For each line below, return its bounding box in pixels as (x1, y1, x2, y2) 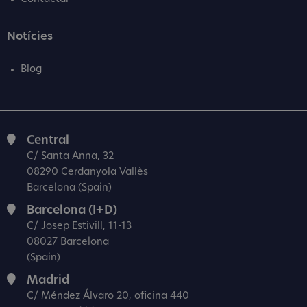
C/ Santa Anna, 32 (27, 151, 114, 162)
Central (27, 134, 69, 147)
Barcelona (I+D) (27, 204, 117, 217)
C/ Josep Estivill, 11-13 (27, 221, 132, 232)
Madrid (27, 274, 69, 286)
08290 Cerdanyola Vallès (27, 167, 148, 177)
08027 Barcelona (27, 236, 109, 247)
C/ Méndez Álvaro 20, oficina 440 (27, 291, 189, 302)
